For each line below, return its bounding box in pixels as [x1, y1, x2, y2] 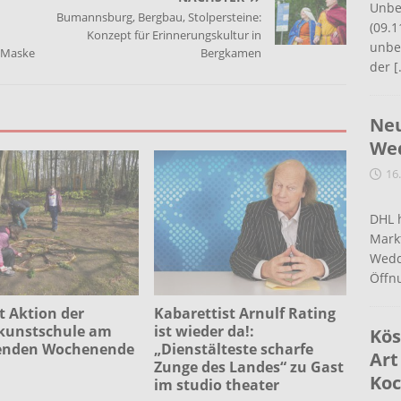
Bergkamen [200, 45, 262, 62]
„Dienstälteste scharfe [154, 338, 314, 359]
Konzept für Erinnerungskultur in [87, 27, 262, 44]
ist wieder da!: [154, 320, 255, 341]
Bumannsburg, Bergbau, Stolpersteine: [56, 9, 262, 26]
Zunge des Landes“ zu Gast [154, 356, 345, 377]
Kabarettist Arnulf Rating [154, 303, 337, 323]
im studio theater [154, 374, 280, 395]
